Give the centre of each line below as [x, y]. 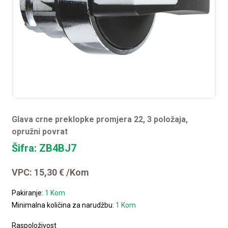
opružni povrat [40, 131]
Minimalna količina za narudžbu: [64, 205]
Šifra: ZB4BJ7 [44, 148]
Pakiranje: [28, 193]
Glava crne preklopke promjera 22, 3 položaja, [100, 119]
